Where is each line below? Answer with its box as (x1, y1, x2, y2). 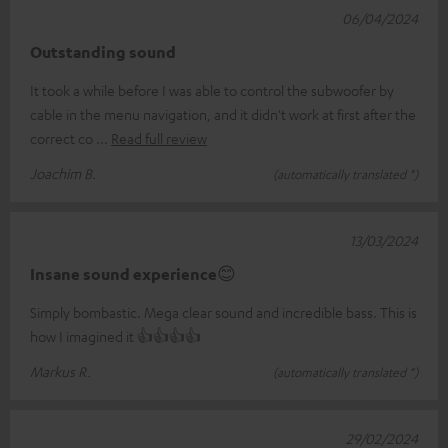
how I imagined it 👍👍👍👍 (30, 327, 201, 346)
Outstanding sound (30, 42, 176, 63)
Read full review (111, 129, 207, 148)
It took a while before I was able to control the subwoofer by (30, 81, 394, 100)
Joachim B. (30, 164, 96, 183)
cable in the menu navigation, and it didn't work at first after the (30, 105, 416, 124)
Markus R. (30, 362, 91, 381)
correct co (30, 129, 96, 148)
